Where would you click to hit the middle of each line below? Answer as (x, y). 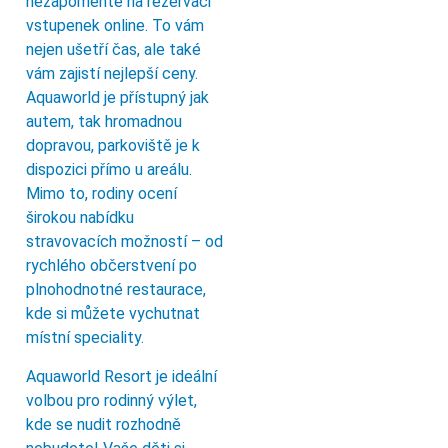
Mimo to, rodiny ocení (101, 194)
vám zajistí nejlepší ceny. (112, 74)
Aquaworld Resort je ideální (121, 376)
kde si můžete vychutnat (113, 314)
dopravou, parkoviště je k (113, 146)
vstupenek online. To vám (115, 26)
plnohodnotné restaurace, (116, 290)
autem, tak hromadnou (104, 122)
